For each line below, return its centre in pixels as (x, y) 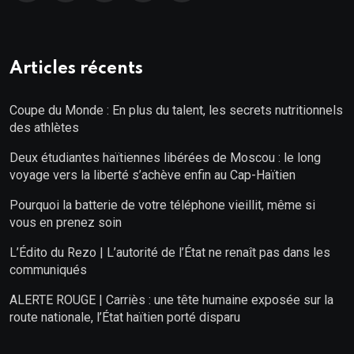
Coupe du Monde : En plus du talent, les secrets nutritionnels (176, 110)
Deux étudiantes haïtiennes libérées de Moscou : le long (165, 157)
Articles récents (76, 68)
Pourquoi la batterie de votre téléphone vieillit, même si (162, 205)
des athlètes (44, 127)
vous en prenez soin (66, 222)
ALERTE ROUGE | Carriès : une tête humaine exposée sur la (171, 299)
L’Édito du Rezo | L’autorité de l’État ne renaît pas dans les (170, 252)
